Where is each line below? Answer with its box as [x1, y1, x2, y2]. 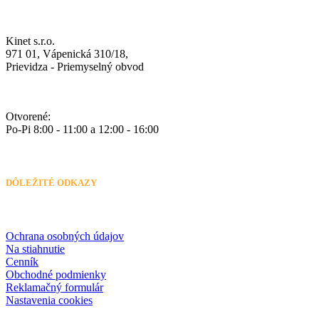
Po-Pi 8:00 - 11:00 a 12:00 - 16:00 [6, 122, 159, 135]
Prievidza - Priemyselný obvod [6, 60, 144, 73]
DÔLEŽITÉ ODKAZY [6, 177, 97, 189]
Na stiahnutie [6, 243, 65, 256]
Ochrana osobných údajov [6, 230, 124, 243]
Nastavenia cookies [6, 294, 93, 307]
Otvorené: [6, 110, 51, 122]
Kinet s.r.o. [6, 34, 55, 47]
